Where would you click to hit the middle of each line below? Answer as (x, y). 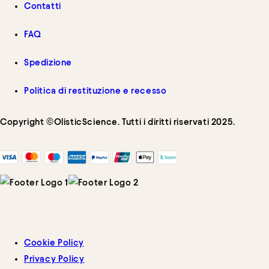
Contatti (43, 6)
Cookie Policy (54, 243)
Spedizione (48, 63)
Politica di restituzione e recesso (95, 91)
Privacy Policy (54, 259)
